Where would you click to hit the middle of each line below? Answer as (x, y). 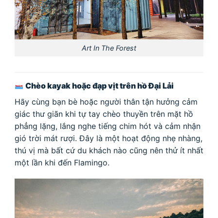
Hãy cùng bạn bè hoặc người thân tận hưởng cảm (106, 101)
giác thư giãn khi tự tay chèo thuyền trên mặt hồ (104, 114)
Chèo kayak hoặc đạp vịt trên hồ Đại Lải (100, 85)
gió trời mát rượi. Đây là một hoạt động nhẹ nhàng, (109, 138)
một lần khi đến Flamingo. (62, 162)
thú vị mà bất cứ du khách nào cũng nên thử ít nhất (109, 150)
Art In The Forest (109, 48)
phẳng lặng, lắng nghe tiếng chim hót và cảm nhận (108, 126)
